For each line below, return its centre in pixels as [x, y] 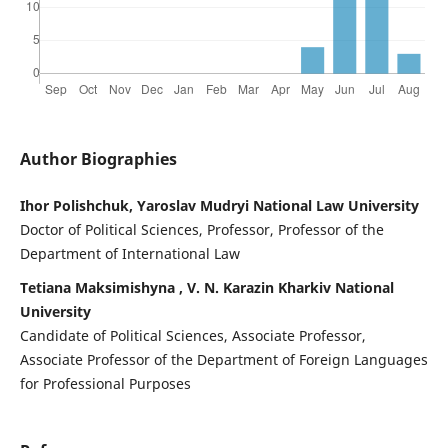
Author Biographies [98, 159]
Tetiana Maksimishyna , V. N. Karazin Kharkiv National [206, 288]
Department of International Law [129, 254]
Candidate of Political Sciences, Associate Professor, [192, 336]
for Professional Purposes [105, 384]
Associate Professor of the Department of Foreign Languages [223, 360]
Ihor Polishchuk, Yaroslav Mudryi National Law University [219, 206]
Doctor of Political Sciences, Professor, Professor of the [201, 230]
